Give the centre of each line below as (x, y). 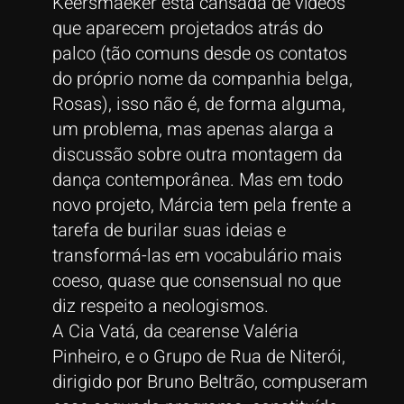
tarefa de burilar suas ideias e (169, 230)
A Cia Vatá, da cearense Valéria (175, 331)
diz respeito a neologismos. (160, 306)
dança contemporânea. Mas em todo (197, 179)
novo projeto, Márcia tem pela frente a (202, 205)
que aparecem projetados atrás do (187, 28)
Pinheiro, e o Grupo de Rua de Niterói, (198, 356)
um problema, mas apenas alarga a (193, 129)
